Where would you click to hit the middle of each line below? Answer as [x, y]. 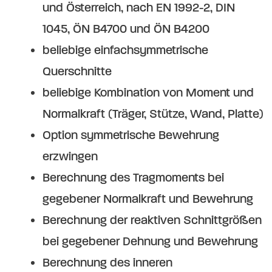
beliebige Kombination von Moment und [148, 93]
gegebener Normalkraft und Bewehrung [148, 199]
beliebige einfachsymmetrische [125, 50]
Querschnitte [77, 72]
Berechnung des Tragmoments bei [133, 178]
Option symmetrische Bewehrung [131, 135]
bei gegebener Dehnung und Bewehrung [150, 242]
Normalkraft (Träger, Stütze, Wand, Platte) [153, 114]
